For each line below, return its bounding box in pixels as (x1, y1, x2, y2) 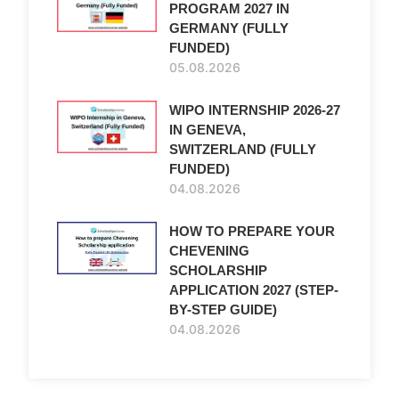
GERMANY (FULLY (169, 20, 289, 37)
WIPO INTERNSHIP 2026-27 (169, 102, 340, 118)
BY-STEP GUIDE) (169, 302, 277, 318)
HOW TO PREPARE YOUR (169, 224, 335, 240)
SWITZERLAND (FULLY (169, 142, 316, 158)
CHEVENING (169, 243, 249, 259)
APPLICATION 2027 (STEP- (169, 282, 338, 298)
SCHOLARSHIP (169, 263, 267, 279)
